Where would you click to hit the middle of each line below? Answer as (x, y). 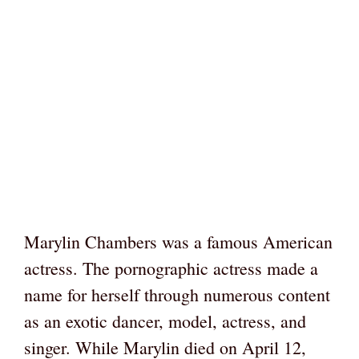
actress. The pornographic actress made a (171, 268)
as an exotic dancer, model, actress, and (165, 321)
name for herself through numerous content (177, 295)
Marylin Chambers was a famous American (178, 242)
